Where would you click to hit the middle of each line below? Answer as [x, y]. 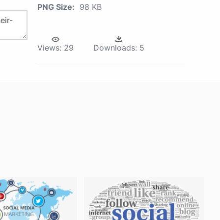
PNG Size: [56, 7]
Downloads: [115, 48]
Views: [49, 48]
